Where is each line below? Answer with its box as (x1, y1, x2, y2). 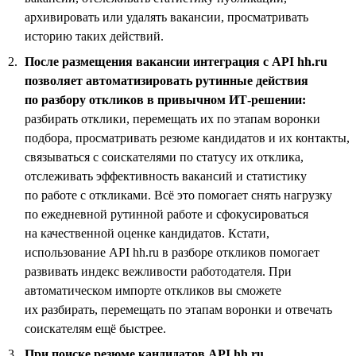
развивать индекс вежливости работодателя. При (25, 264, 292, 278)
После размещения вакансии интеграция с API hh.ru (25, 54, 327, 68)
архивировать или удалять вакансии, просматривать (25, 10, 308, 24)
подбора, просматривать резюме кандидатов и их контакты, (25, 130, 350, 145)
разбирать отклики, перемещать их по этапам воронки (25, 111, 320, 126)
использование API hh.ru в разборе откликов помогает (25, 245, 319, 259)
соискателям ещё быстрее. (25, 321, 166, 335)
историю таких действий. (25, 29, 164, 43)
